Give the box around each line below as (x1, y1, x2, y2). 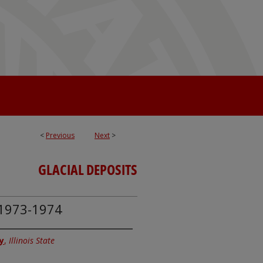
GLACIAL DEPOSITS (38, 160, 137, 180)
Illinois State (9, 235, 55, 246)
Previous (46, 130, 75, 140)
